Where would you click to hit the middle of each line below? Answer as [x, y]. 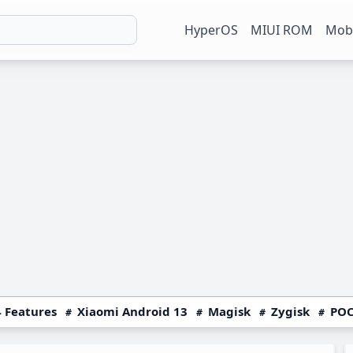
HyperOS [211, 30]
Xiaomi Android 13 [132, 311]
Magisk [229, 311]
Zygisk [290, 311]
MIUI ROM [282, 30]
